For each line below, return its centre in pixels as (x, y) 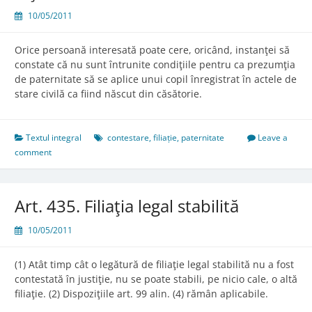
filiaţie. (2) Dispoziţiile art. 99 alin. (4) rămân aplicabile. (144, 294)
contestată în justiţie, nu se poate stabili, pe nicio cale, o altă (156, 279)
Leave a (273, 138)
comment (33, 153)
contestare (128, 138)
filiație (165, 138)
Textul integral (54, 138)
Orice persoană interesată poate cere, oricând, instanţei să (152, 50)
